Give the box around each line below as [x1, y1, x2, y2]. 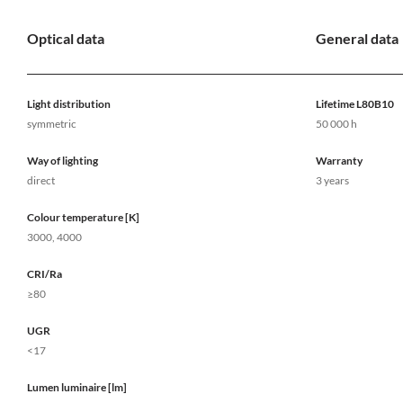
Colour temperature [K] [27, 210, 139, 225]
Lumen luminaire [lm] [27, 381, 127, 395]
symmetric [27, 117, 76, 131]
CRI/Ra [27, 267, 62, 282]
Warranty [316, 154, 363, 168]
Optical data [27, 30, 104, 48]
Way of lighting [27, 154, 98, 168]
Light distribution [27, 97, 111, 112]
